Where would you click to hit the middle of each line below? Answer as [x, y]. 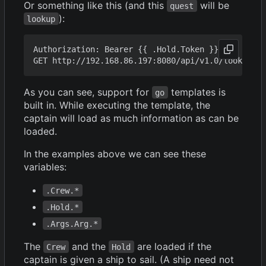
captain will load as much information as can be [131, 118]
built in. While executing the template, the [117, 105]
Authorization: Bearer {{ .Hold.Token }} [126, 49]
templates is [198, 92]
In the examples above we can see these [115, 153]
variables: [45, 167]
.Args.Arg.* [72, 224]
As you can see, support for [88, 92]
